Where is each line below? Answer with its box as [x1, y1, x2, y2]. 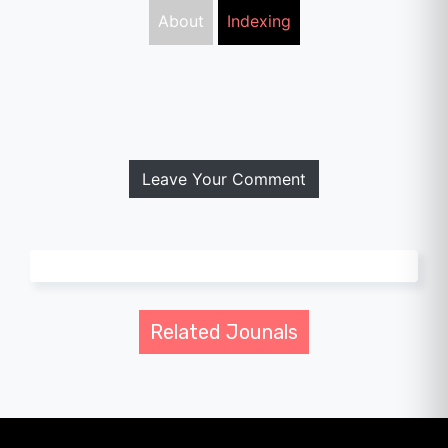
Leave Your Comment [142, 168, 306, 189]
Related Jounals [150, 319, 298, 344]
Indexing [226, 10, 291, 31]
